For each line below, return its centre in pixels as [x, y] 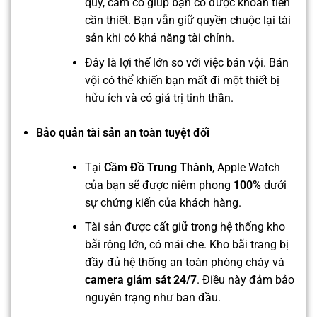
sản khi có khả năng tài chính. [159, 38]
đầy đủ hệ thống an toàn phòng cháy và [184, 263]
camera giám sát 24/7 [140, 280]
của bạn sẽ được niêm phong [159, 185]
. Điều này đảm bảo [245, 280]
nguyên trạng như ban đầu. [152, 298]
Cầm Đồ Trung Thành [158, 167]
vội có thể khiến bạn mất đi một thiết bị [182, 80]
